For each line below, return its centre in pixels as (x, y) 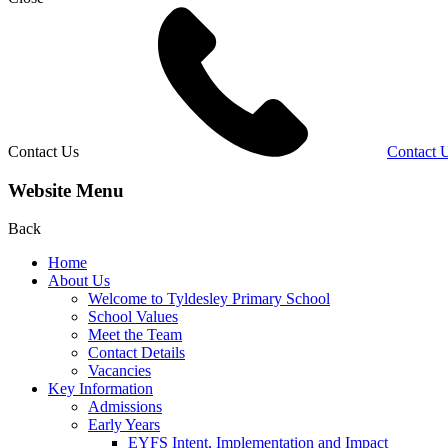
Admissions (125, 407)
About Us (79, 281)
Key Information (100, 389)
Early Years (124, 425)
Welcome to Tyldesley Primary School (209, 299)
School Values (133, 317)
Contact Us (43, 151)
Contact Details (136, 353)
